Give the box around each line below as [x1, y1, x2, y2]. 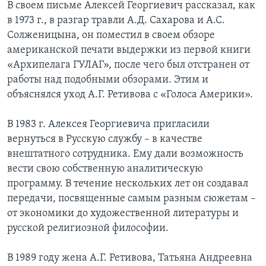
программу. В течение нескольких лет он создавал [7, 178, 248, 190]
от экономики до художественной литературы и [7, 208, 239, 220]
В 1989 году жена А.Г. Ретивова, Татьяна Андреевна [7, 252, 252, 264]
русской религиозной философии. [7, 223, 169, 235]
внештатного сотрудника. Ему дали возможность [7, 148, 243, 160]
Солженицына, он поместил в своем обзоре [7, 30, 215, 42]
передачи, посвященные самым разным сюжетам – [7, 193, 256, 205]
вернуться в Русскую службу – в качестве [7, 134, 202, 145]
